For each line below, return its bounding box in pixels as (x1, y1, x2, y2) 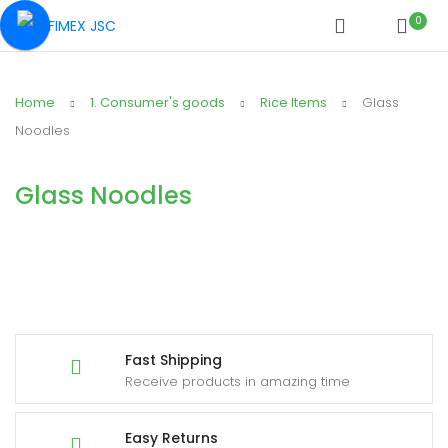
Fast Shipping (125, 350, 222, 371)
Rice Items (260, 93, 327, 113)
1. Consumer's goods (90, 93, 225, 113)
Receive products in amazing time (125, 372, 350, 392)
